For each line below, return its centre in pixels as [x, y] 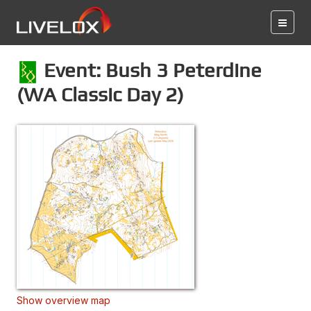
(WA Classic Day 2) [100, 94]
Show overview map [64, 300]
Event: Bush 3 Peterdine [150, 70]
